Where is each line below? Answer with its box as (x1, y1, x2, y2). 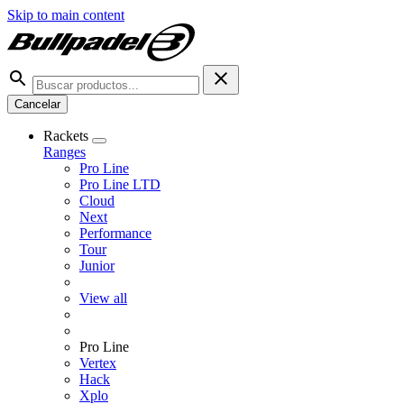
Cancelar (14, 97, 60, 111)
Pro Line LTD (79, 177, 161, 192)
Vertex (79, 355, 116, 371)
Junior (79, 258, 115, 273)
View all (79, 290, 127, 306)
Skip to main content (7, 7, 124, 23)
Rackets (43, 128, 92, 143)
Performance (79, 225, 151, 241)
